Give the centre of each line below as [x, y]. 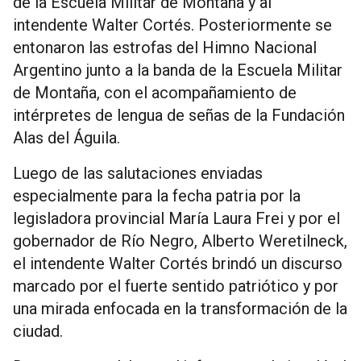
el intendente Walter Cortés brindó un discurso [178, 264]
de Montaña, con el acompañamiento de [155, 93]
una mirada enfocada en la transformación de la [180, 309]
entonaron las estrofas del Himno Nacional [165, 48]
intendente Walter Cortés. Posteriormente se [172, 25]
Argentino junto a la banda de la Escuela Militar [178, 71]
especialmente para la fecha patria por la [157, 196]
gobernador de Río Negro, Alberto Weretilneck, [180, 241]
